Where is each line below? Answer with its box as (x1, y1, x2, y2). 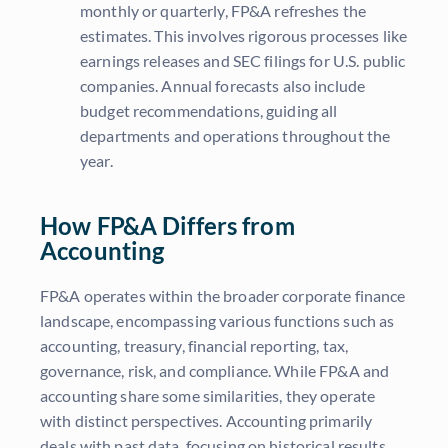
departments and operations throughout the (80, 126, 391, 146)
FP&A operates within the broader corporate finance (40, 286, 406, 306)
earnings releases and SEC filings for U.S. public (80, 51, 406, 71)
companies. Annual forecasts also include (80, 76, 366, 96)
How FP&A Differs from (40, 211, 295, 241)
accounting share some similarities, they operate (40, 386, 376, 406)
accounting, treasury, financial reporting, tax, (40, 336, 349, 356)
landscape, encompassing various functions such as (40, 311, 395, 331)
